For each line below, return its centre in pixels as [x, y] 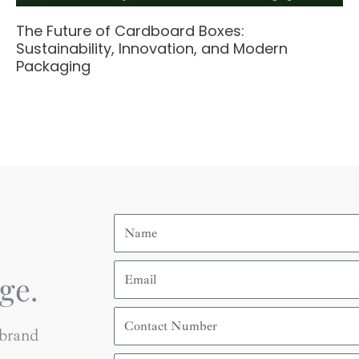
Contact [139, 314]
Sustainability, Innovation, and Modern [152, 49]
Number [137, 332]
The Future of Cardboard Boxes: [130, 31]
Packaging [53, 67]
